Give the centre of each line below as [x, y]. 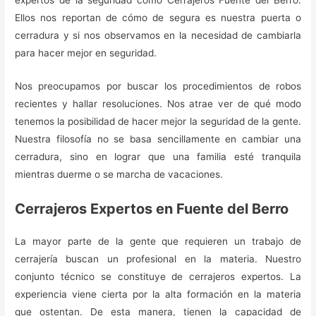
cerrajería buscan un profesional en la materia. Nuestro [158, 259]
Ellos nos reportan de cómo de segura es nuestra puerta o [158, 18]
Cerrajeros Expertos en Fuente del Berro [152, 209]
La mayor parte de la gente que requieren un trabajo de [158, 242]
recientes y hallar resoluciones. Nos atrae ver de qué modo [158, 104]
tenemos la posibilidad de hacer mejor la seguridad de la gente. [158, 122]
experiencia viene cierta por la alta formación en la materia [158, 294]
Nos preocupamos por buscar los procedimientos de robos [158, 86]
